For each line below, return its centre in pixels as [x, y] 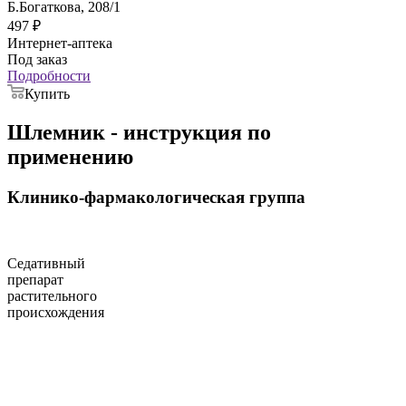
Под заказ [37, 60]
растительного [52, 295]
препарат [35, 279]
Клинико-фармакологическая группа [156, 198]
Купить [47, 94]
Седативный [46, 263]
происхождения [56, 312]
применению [70, 157]
